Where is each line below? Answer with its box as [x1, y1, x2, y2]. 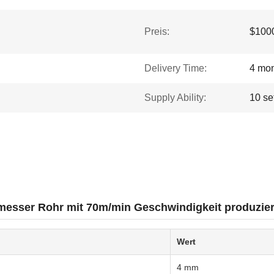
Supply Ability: [144, 92, 206, 103]
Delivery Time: [144, 63, 207, 73]
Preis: [144, 26, 169, 37]
